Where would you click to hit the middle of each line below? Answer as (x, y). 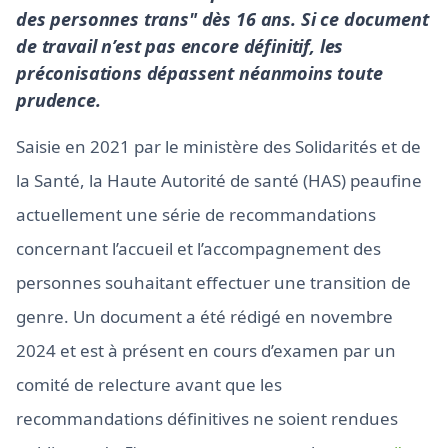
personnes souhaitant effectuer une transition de (213, 282)
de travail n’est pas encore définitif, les (180, 46)
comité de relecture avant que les (149, 384)
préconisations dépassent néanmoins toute (199, 73)
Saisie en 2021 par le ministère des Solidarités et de (218, 146)
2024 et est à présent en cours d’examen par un (206, 350)
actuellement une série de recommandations (196, 214)
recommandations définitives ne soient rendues (207, 418)
